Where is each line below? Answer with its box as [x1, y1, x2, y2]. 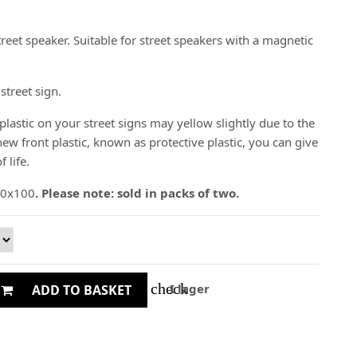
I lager [167, 280, 210, 297]
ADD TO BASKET [32, 280, 131, 299]
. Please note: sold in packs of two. [35, 185, 239, 201]
